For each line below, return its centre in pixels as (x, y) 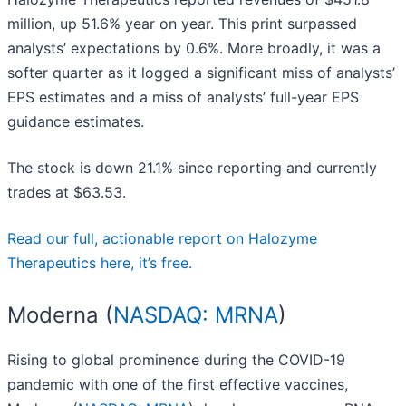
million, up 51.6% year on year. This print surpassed (182, 24)
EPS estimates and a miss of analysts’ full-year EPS (183, 97)
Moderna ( (60, 315)
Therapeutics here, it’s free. (100, 263)
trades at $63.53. (67, 193)
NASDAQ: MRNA (196, 315)
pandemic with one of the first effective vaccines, (178, 385)
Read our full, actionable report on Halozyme (162, 239)
